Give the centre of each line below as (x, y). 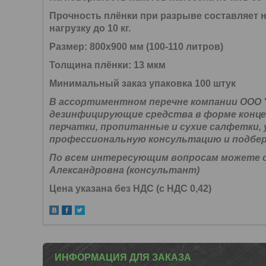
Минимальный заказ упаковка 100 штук (142, 83)
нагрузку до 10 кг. (90, 28)
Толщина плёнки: (91, 65)
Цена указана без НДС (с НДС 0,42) (130, 189)
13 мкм (150, 65)
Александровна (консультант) (124, 170)
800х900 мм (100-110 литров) (156, 47)
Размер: (69, 47)
